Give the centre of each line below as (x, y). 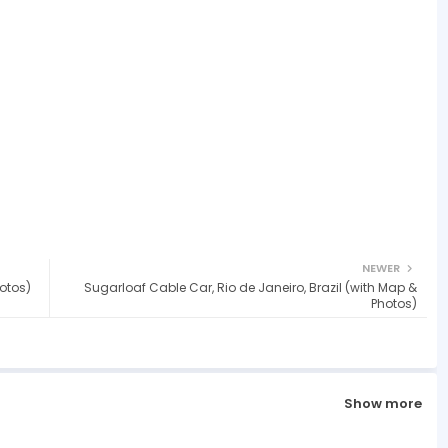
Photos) (393, 303)
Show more (382, 404)
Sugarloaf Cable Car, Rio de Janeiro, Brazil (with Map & (250, 287)
